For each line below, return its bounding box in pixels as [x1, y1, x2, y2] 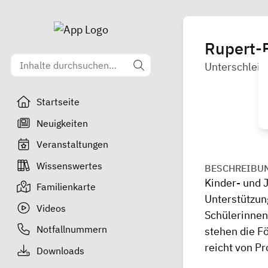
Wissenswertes [36, 159, 102, 172]
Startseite [36, 96, 80, 108]
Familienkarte [36, 181, 96, 193]
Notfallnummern [36, 223, 107, 235]
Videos [36, 202, 66, 214]
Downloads [36, 244, 84, 257]
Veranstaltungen [36, 138, 108, 150]
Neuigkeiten [36, 117, 88, 129]
